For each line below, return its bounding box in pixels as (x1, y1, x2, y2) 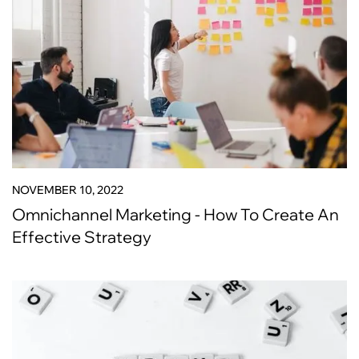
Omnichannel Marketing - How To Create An (12, 204, 339, 224)
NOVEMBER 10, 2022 (12, 183, 123, 197)
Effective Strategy (12, 227, 151, 247)
